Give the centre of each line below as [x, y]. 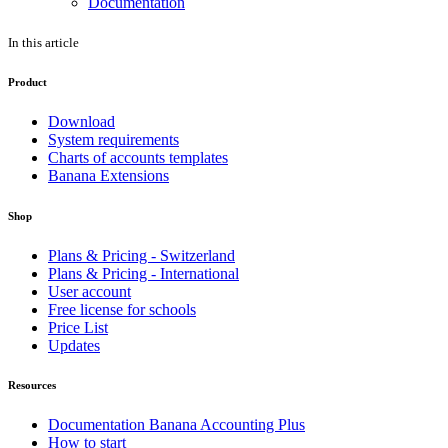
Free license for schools [122, 309]
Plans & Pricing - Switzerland [141, 255]
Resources [32, 385]
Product [27, 81]
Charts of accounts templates [138, 157]
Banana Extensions [108, 175]
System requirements [113, 139]
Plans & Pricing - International [143, 273]
